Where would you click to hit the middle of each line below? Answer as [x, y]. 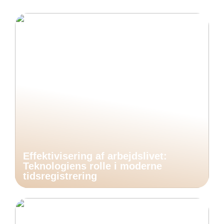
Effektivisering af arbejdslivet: [95, 156]
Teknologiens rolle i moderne [92, 166]
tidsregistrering [60, 176]
